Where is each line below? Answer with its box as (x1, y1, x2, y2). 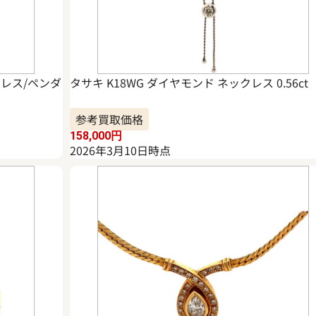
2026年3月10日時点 (69, 142, 171, 159)
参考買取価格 (75, 111, 143, 128)
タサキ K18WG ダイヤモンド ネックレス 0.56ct (69, 74, 308, 92)
